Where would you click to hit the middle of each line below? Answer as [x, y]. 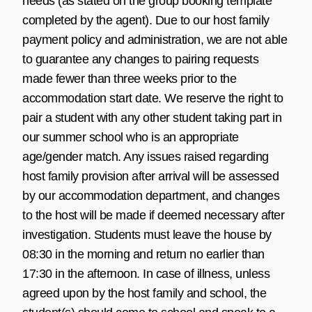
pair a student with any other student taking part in [152, 117]
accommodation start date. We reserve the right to [153, 98]
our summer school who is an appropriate [131, 137]
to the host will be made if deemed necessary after [153, 215]
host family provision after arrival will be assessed [150, 176]
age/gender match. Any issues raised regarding [146, 156]
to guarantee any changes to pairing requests [140, 59]
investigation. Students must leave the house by [147, 234]
